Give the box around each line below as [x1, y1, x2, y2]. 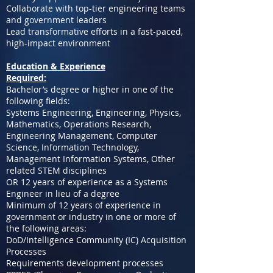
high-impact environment [6, 37, 110, 49]
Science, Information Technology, [6, 141, 139, 153]
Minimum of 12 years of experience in [6, 199, 161, 211]
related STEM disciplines [6, 165, 107, 176]
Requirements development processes [6, 257, 163, 269]
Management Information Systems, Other [6, 153, 175, 165]
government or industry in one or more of [6, 211, 176, 222]
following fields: [6, 95, 70, 107]
